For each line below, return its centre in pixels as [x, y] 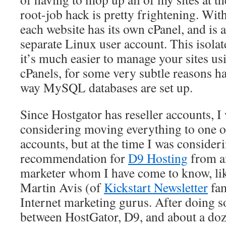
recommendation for [74, 158]
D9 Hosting [158, 158]
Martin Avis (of [62, 187]
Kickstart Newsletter [156, 187]
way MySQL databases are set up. [106, 87]
